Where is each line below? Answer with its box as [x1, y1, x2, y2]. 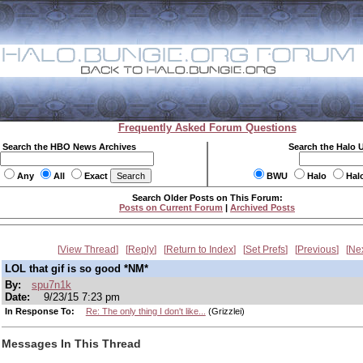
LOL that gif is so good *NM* [5, 263, 148, 275]
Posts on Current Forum [119, 203, 223, 212]
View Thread [60, 244, 116, 255]
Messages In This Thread [2, 336, 141, 350]
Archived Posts [230, 203, 295, 212]
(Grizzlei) [205, 306, 245, 316]
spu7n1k [32, 279, 72, 291]
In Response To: [5, 306, 77, 316]
